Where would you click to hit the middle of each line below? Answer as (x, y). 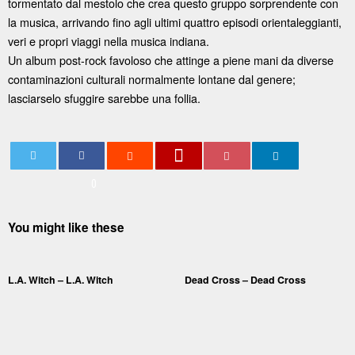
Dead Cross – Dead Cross (245, 280)
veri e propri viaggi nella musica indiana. (109, 40)
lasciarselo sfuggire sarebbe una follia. (104, 97)
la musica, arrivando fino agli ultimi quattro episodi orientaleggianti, (175, 21)
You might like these (66, 228)
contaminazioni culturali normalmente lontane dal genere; (152, 78)
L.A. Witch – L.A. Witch (61, 280)
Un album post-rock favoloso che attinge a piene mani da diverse (171, 59)
